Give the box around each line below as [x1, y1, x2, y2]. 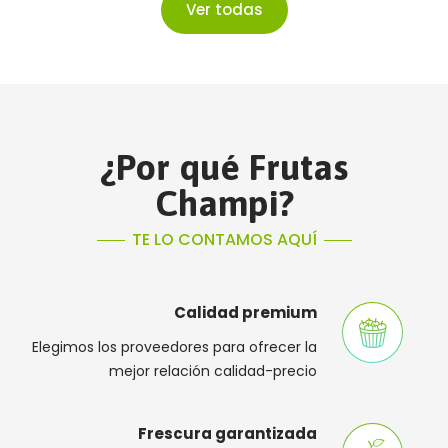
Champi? [154, 182, 294, 225]
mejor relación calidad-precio [109, 361, 317, 382]
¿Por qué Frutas [100, 146, 348, 189]
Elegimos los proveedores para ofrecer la [32, 337, 317, 358]
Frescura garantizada [138, 423, 317, 445]
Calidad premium [174, 302, 317, 324]
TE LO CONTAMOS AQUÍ [131, 228, 317, 252]
